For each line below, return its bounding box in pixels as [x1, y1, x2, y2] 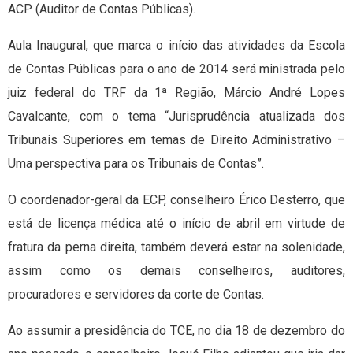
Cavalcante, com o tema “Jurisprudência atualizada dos [8, 109, 345, 124]
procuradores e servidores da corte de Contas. [8, 287, 264, 303]
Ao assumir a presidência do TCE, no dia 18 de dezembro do [8, 323, 345, 339]
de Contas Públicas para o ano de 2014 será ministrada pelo [8, 61, 345, 77]
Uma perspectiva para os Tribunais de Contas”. [8, 156, 264, 172]
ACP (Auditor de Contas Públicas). [8, 2, 195, 17]
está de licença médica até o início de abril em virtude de [8, 216, 345, 232]
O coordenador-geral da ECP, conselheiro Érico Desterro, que [8, 192, 345, 208]
